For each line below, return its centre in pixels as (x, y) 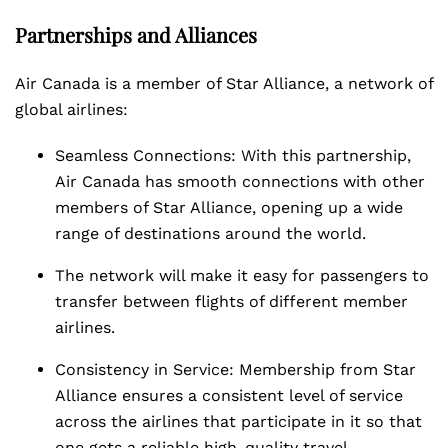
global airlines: (71, 109)
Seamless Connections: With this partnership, (233, 155)
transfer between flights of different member (231, 301)
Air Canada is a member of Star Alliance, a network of (224, 83)
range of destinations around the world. (213, 233)
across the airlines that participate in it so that (238, 421)
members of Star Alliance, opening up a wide (229, 207)
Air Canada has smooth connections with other (240, 181)
